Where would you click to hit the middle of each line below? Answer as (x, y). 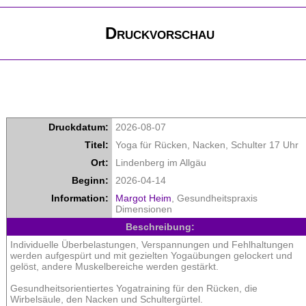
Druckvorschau (160, 33)
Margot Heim (143, 198)
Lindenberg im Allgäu (161, 163)
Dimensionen (144, 209)
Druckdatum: (79, 127)
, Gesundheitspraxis (214, 198)
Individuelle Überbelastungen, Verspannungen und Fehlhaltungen (152, 245)
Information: (80, 198)
